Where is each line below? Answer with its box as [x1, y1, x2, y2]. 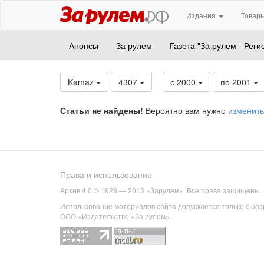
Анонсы [69, 39, 98, 51]
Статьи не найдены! [60, 104, 143, 116]
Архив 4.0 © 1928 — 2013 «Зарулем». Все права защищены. [60, 185, 262, 196]
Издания [186, 10, 218, 20]
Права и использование [60, 169, 152, 181]
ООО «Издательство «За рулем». [60, 211, 171, 222]
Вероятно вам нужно [143, 104, 228, 116]
